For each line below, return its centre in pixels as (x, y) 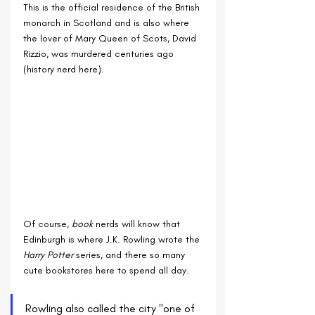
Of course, (47, 224)
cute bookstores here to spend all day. (106, 271)
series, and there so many (132, 255)
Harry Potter (50, 255)
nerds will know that (138, 224)
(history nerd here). (64, 69)
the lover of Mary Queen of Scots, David (111, 38)
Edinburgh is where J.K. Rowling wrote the (113, 240)
